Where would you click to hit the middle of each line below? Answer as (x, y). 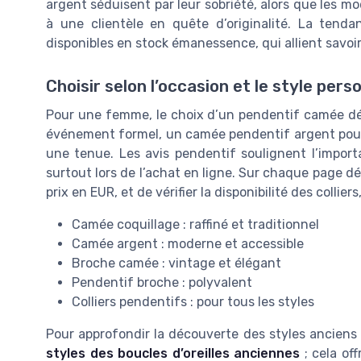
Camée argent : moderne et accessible (188, 243)
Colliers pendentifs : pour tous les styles (193, 301)
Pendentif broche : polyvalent (162, 282)
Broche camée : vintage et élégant (176, 263)
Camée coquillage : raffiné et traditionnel (195, 224)
